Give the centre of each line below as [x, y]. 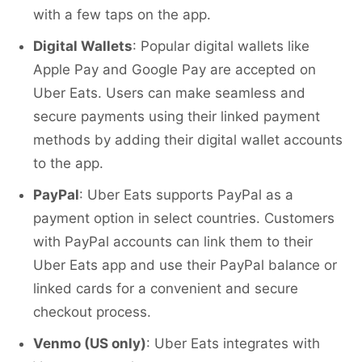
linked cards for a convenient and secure [166, 289]
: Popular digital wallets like [221, 46]
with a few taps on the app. [122, 15]
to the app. [68, 164]
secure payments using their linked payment [177, 117]
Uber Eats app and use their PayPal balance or [185, 265]
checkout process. [92, 312]
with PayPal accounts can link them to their [173, 242]
